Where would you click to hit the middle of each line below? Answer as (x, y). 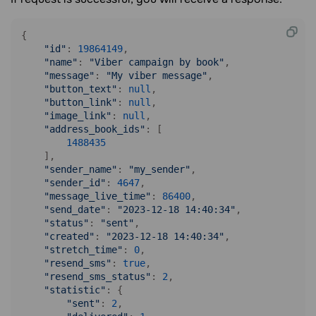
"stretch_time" (83, 250)
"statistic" (75, 290)
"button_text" (80, 89)
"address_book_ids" (95, 129)
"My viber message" (157, 75)
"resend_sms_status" (97, 276)
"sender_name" (80, 169)
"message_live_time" (97, 196)
